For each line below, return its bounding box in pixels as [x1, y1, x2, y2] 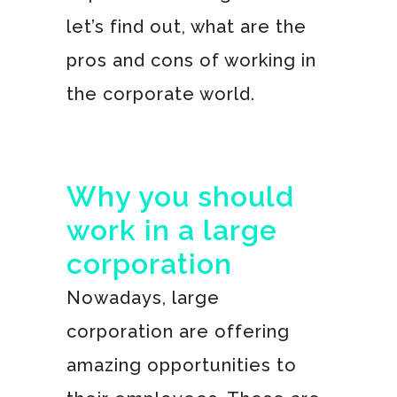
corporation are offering [66, 320, 290, 342]
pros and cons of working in [66, 49, 316, 71]
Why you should [66, 179, 294, 213]
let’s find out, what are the [66, 15, 307, 37]
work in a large [66, 213, 277, 246]
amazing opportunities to [66, 354, 297, 376]
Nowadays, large [66, 286, 220, 308]
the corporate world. [66, 82, 255, 105]
